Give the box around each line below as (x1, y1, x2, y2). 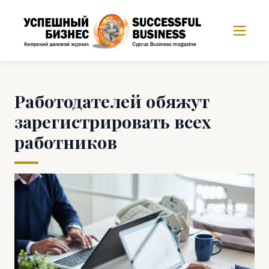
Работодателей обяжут (14, 89, 210, 112)
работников (14, 130, 117, 153)
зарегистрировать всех (14, 110, 211, 133)
